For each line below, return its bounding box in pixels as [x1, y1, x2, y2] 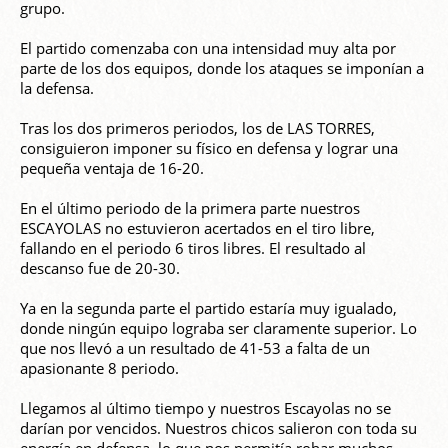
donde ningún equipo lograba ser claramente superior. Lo [20, 318, 417, 339]
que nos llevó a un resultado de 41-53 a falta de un [20, 338, 370, 359]
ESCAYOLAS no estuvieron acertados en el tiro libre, [20, 218, 375, 239]
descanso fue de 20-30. [20, 258, 180, 279]
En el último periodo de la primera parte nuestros [20, 198, 360, 219]
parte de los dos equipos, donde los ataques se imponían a [20, 58, 424, 79]
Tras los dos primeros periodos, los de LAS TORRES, [20, 118, 375, 139]
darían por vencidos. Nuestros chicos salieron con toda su [20, 418, 417, 439]
